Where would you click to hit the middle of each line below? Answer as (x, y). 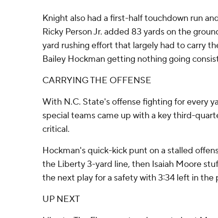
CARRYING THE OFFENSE (97, 81)
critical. (56, 129)
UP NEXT (61, 199)
